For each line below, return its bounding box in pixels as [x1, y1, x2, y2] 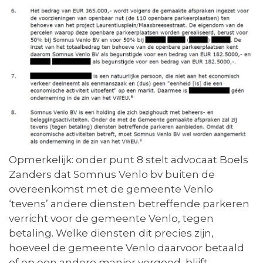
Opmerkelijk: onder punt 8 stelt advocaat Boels [9, 154, 248, 166]
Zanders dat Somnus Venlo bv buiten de [9, 168, 215, 181]
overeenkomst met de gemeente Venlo [9, 183, 213, 195]
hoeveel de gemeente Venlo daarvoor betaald [9, 242, 244, 254]
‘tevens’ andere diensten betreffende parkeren [9, 198, 249, 210]
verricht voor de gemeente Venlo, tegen [9, 213, 214, 225]
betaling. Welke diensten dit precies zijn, [9, 227, 214, 240]
